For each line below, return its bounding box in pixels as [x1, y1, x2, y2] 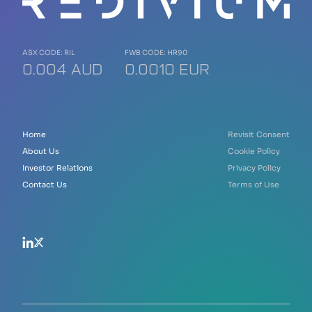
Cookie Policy [228, 146, 280, 157]
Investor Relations [22, 163, 93, 173]
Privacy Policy [228, 163, 281, 173]
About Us [22, 146, 59, 157]
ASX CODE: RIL [22, 48, 75, 58]
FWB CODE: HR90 [125, 48, 187, 58]
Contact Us [22, 180, 67, 190]
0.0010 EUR [125, 59, 210, 79]
